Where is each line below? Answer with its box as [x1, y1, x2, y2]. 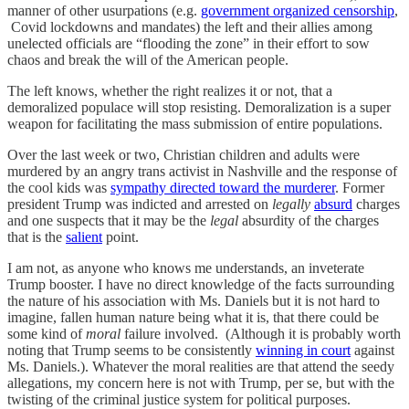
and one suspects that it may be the [7, 212, 210, 228]
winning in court [256, 341, 351, 358]
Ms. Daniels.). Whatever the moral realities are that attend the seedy [7, 358, 394, 374]
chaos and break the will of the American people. [7, 51, 288, 68]
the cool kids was [7, 179, 110, 195]
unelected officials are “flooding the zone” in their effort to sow [7, 35, 370, 51]
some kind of [7, 325, 86, 341]
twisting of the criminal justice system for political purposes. [7, 391, 351, 407]
